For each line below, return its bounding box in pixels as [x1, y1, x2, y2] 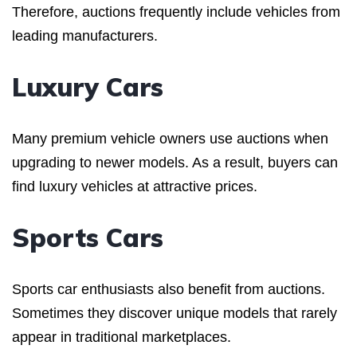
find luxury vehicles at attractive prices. [12, 178, 257, 194]
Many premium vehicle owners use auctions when [12, 130, 328, 147]
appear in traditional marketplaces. [12, 328, 231, 345]
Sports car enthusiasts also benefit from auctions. [12, 280, 325, 297]
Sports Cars [12, 221, 163, 253]
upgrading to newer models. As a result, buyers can [12, 154, 338, 171]
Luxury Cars [12, 70, 163, 103]
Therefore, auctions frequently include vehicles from [12, 3, 340, 20]
